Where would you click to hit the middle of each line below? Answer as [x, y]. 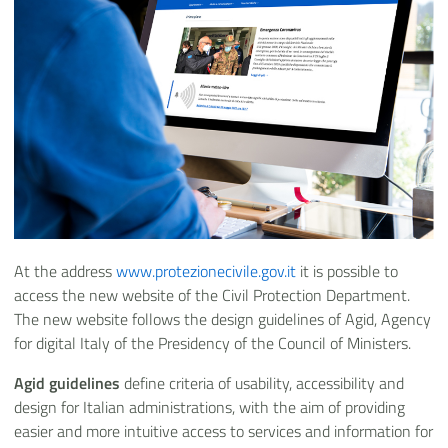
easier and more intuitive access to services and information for [223, 431]
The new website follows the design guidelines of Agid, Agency [222, 319]
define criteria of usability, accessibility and [262, 383]
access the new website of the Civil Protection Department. [212, 295]
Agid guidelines [67, 383]
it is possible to [347, 271]
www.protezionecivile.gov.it [206, 271]
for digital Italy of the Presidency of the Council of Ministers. [212, 343]
